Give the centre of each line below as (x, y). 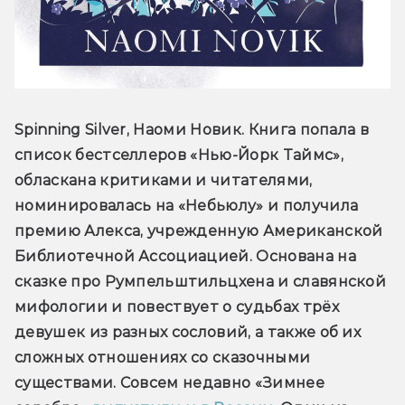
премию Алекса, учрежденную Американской (199, 231)
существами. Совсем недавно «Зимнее (170, 382)
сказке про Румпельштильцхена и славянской (201, 281)
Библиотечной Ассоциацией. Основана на (185, 256)
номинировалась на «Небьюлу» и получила (187, 205)
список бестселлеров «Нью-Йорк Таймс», (179, 155)
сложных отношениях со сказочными (163, 357)
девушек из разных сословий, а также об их (188, 332)
